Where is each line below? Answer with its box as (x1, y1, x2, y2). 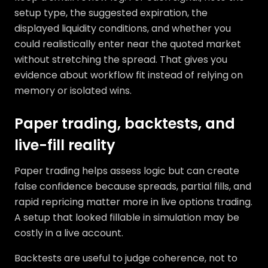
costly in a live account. (14, 226, 123, 240)
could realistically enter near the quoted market (14, 37, 241, 51)
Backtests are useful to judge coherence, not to (14, 251, 237, 265)
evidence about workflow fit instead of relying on (14, 68, 243, 82)
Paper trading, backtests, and (14, 114, 235, 133)
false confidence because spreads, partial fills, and (14, 179, 251, 193)
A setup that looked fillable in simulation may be (14, 211, 239, 224)
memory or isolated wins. (14, 84, 132, 98)
